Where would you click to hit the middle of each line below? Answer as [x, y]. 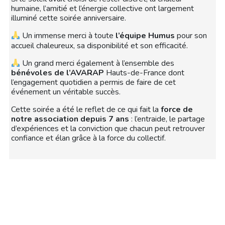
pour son [191, 36]
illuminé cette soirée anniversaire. [69, 18]
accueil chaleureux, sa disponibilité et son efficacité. [99, 45]
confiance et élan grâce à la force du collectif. [88, 138]
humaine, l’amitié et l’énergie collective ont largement [102, 9]
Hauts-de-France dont [144, 73]
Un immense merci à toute [68, 36]
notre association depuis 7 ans [70, 119]
